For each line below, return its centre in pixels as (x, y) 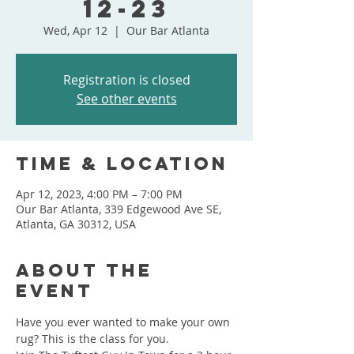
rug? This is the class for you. (92, 339)
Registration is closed (126, 80)
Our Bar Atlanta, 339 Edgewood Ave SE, (119, 209)
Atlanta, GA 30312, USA (76, 224)
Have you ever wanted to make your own (124, 322)
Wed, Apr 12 (75, 30)
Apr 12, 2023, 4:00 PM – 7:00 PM (99, 194)
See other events (126, 99)
